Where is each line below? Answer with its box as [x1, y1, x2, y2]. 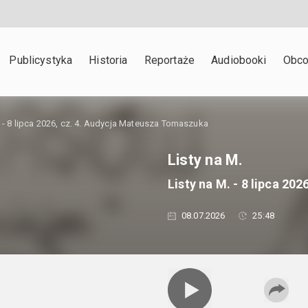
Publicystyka [9, 54, 73, 67]
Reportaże [144, 54, 195, 67]
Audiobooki [211, 54, 267, 67]
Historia [89, 54, 128, 67]
